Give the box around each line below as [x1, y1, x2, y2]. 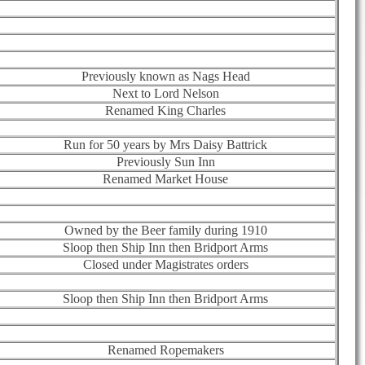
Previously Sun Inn [116, 154, 215, 169]
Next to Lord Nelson [112, 86, 219, 100]
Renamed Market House [103, 171, 228, 186]
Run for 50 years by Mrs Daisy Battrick [64, 137, 267, 152]
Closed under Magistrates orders [82, 257, 248, 271]
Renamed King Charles [105, 103, 226, 117]
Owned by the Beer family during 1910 [64, 222, 267, 237]
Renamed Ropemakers [107, 342, 224, 357]
